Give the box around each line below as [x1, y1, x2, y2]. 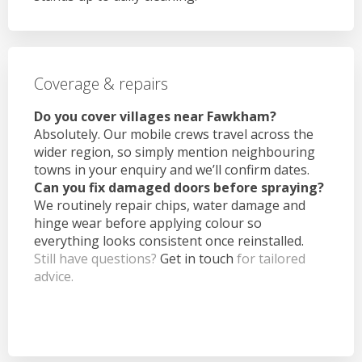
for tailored [234, 249, 305, 267]
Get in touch [160, 249, 234, 267]
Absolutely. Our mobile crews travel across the [34, 124, 314, 143]
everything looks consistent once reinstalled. [34, 231, 304, 250]
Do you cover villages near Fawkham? [34, 107, 276, 125]
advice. [34, 267, 74, 285]
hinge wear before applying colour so [34, 213, 262, 232]
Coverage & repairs [34, 73, 168, 95]
